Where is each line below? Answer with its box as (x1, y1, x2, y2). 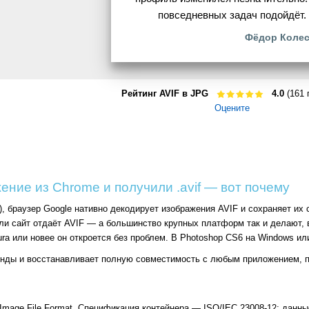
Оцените (214, 103, 250, 114)
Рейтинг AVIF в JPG (121, 88, 208, 99)
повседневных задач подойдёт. (157, 9, 306, 21)
